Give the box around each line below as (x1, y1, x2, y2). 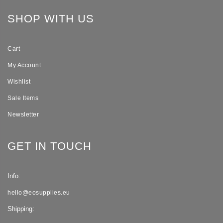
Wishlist (7, 78, 30, 86)
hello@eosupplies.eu (7, 189, 70, 197)
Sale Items (7, 95, 38, 102)
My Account (7, 62, 41, 69)
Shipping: (7, 205, 34, 213)
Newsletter (7, 111, 39, 118)
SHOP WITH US (7, 12, 94, 25)
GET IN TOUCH (7, 140, 92, 153)
